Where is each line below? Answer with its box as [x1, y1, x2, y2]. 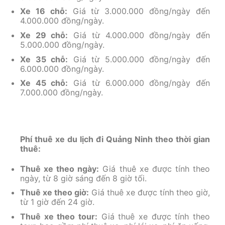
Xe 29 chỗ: [20, 30, 68, 40]
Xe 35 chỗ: [20, 54, 68, 64]
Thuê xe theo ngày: [20, 163, 99, 174]
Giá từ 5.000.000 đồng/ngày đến [68, 54, 210, 64]
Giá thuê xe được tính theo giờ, [89, 187, 210, 198]
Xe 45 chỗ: [20, 78, 68, 88]
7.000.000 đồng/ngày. [20, 87, 103, 98]
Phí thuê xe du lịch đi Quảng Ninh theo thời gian [20, 134, 210, 144]
